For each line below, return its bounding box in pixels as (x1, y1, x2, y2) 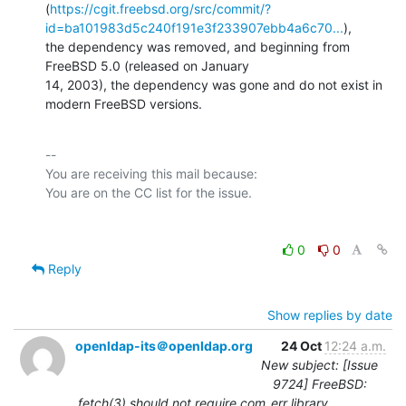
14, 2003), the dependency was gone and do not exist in (45, 76, 382, 92)
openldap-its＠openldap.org (75, 337, 253, 353)
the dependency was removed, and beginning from (45, 38, 350, 54)
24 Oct (281, 337, 324, 353)
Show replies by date (267, 306, 392, 323)
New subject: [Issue (261, 356, 378, 372)
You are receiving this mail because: (45, 165, 257, 181)
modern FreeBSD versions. (45, 95, 202, 111)
